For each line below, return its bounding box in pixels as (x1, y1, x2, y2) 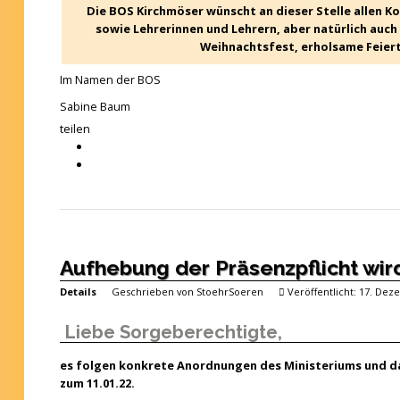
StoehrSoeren (196, 285, 263, 298)
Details (59, 285, 96, 298)
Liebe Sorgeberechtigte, (63, 321, 282, 343)
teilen (59, 121, 90, 137)
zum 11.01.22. (59, 375, 135, 391)
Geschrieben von (111, 285, 196, 298)
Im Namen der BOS (59, 71, 161, 87)
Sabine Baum (59, 98, 130, 114)
